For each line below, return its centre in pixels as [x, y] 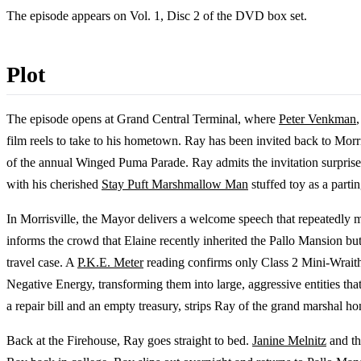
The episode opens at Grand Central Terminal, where [143, 119]
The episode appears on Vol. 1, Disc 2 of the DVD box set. [157, 16]
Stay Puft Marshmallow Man [175, 185]
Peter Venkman [317, 119]
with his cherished [54, 185]
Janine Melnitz [289, 341]
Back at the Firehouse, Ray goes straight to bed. [129, 341]
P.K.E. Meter [110, 263]
